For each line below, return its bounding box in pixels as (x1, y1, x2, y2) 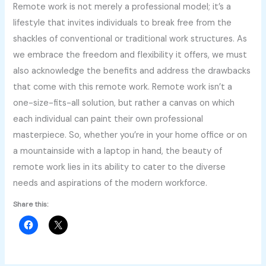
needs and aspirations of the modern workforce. (13, 178, 208, 189)
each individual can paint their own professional (13, 113, 204, 125)
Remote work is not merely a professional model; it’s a (13, 1, 232, 13)
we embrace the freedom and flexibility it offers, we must (13, 49, 248, 61)
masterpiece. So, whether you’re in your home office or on (13, 129, 248, 141)
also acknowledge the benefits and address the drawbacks (13, 65, 251, 77)
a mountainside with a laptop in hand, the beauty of (13, 145, 223, 157)
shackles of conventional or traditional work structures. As (13, 33, 248, 45)
